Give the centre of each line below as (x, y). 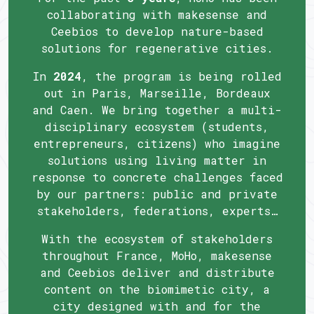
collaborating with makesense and (157, 15)
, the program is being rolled (181, 76)
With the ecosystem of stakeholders (157, 239)
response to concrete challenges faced (157, 177)
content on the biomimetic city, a (157, 289)
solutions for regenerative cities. (157, 48)
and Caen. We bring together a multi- (157, 110)
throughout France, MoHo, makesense (157, 256)
